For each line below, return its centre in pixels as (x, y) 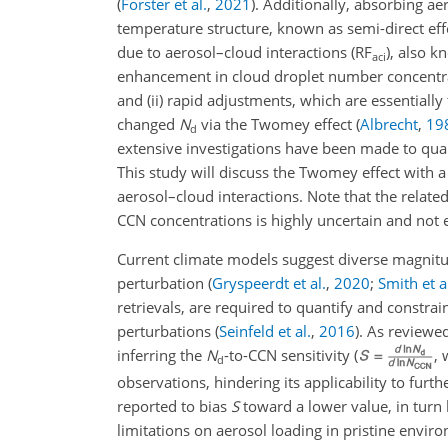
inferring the (161, 355)
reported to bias (174, 406)
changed (148, 124)
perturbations (166, 331)
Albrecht (389, 124)
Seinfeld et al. (265, 331)
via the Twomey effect (276, 124)
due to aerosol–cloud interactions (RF (244, 52)
